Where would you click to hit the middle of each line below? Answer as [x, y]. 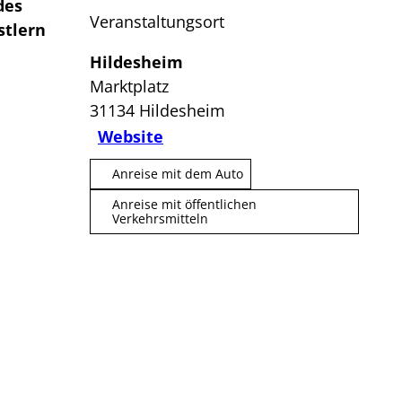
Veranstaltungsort [157, 21]
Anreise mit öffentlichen [184, 204]
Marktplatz [129, 86]
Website [131, 137]
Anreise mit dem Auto [178, 173]
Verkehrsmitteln [160, 218]
